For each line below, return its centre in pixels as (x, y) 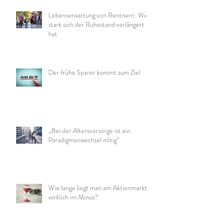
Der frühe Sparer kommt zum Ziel (94, 73)
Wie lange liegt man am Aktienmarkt (98, 188)
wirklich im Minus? (73, 197)
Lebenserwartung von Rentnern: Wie (99, 15)
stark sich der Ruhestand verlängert (96, 25)
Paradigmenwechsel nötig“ (84, 140)
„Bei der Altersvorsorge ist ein (89, 131)
